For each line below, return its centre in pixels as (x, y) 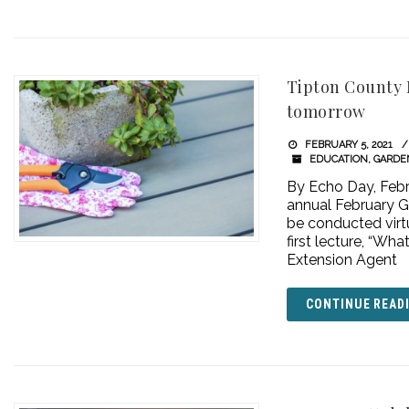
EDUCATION (339, 159)
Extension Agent (341, 260)
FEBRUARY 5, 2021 (348, 145)
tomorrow (326, 111)
